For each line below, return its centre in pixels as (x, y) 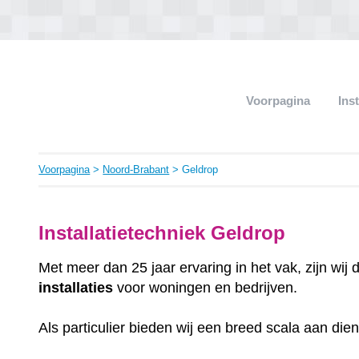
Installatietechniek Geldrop (165, 233)
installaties (76, 287)
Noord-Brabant (136, 169)
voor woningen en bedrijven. (206, 287)
